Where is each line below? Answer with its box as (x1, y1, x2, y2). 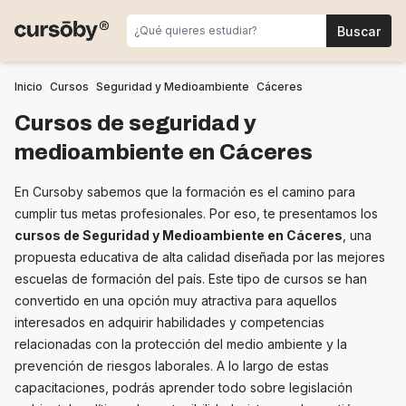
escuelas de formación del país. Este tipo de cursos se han (14, 271, 367, 286)
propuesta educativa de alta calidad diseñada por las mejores (14, 249, 385, 265)
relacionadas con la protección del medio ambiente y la (14, 336, 347, 352)
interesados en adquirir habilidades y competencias (14, 314, 324, 330)
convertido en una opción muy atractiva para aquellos (14, 293, 337, 308)
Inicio (14, 80, 43, 93)
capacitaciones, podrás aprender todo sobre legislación (14, 380, 353, 395)
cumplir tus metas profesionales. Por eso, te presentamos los (14, 206, 378, 221)
